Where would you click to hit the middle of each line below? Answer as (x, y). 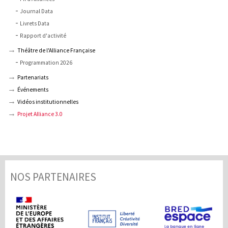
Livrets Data (35, 24)
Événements (33, 90)
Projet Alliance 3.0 (40, 114)
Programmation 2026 (46, 63)
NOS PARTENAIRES (53, 177)
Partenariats (33, 78)
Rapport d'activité (43, 36)
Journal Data (36, 11)
